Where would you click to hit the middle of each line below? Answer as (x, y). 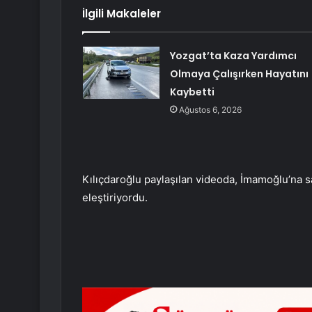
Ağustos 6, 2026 (210, 110)
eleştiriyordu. (115, 198)
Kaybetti (192, 92)
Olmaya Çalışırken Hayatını (239, 74)
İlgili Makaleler (122, 14)
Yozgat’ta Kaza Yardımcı (233, 56)
